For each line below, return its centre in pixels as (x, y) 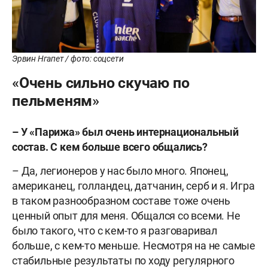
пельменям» (56, 100)
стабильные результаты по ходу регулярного (123, 260)
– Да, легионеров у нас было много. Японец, (120, 170)
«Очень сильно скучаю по (101, 83)
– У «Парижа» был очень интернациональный (125, 132)
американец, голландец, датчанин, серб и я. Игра (133, 185)
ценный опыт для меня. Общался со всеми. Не (126, 215)
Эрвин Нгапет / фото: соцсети (68, 58)
